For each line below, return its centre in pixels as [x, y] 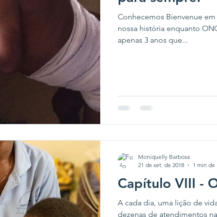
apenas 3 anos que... [153, 40]
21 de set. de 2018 [161, 165]
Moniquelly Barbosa [164, 157]
